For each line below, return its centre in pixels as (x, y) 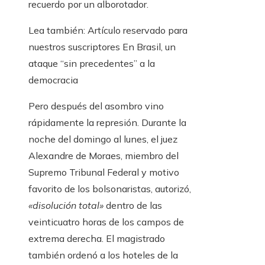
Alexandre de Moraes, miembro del (104, 156)
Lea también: (57, 30)
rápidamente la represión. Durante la (107, 123)
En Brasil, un (148, 47)
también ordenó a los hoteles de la (103, 255)
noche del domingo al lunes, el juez (103, 139)
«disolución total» (66, 206)
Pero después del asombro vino (96, 106)
